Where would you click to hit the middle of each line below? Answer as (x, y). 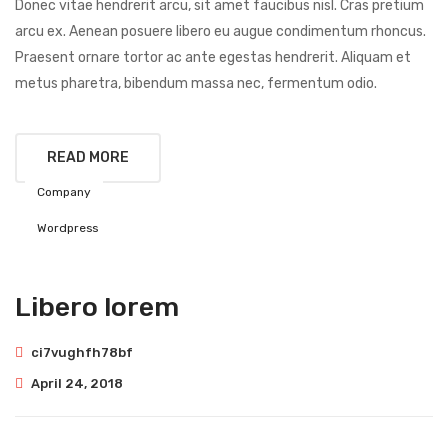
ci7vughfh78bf (82, 353)
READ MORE (88, 158)
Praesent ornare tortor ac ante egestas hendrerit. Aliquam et (213, 58)
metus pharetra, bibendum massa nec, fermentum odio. (196, 84)
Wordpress (67, 228)
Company (64, 192)
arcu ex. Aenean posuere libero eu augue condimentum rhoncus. (220, 32)
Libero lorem (97, 307)
